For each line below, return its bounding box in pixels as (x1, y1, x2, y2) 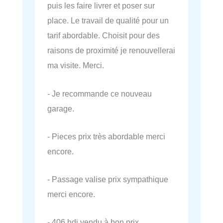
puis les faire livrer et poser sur (47, 1, 155, 10)
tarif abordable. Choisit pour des (47, 31, 160, 40)
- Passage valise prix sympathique (47, 175, 168, 184)
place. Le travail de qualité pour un (47, 16, 169, 25)
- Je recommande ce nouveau (47, 89, 152, 98)
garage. (47, 104, 74, 113)
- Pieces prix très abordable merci (47, 131, 165, 141)
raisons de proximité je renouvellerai (47, 46, 175, 55)
